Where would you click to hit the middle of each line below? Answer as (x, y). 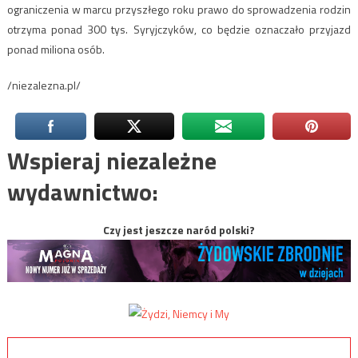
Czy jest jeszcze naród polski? (179, 230)
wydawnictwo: (82, 192)
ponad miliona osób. (56, 50)
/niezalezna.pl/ (44, 86)
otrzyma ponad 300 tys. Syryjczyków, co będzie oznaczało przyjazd (179, 30)
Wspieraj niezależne (111, 161)
